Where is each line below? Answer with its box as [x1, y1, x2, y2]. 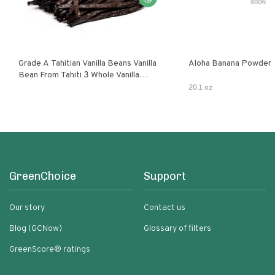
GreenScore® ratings [9, 244, 90, 255]
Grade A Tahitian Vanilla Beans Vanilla [18, 58, 157, 69]
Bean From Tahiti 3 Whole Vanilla [18, 70, 139, 80]
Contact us [144, 203, 185, 213]
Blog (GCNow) [9, 223, 62, 234]
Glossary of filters [144, 223, 211, 234]
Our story [9, 203, 45, 213]
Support [144, 169, 186, 183]
